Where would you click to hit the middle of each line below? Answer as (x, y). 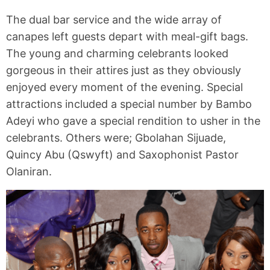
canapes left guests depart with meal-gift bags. (127, 36)
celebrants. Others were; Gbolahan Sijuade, (116, 137)
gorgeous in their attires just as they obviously (124, 70)
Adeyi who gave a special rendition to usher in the (133, 121)
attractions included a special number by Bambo (129, 104)
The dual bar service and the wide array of (114, 19)
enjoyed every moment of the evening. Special (124, 87)
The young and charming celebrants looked (117, 53)
